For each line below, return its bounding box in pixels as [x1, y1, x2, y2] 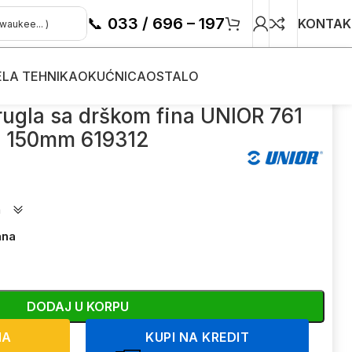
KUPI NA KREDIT [145, 329, 250, 345]
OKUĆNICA [78, 68, 146, 84]
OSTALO [146, 68, 199, 84]
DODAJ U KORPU [27, 298, 130, 314]
